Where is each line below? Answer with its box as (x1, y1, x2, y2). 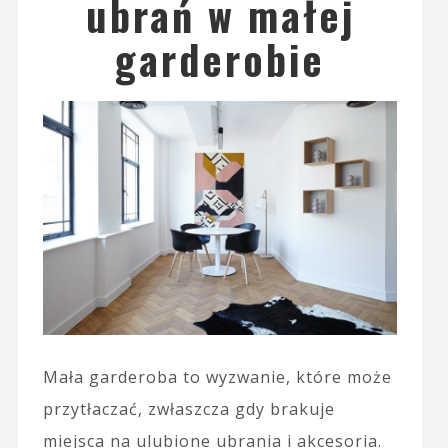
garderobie (115, 29, 326, 89)
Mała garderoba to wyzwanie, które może (42, 365, 392, 388)
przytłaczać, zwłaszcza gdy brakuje (42, 397, 335, 420)
